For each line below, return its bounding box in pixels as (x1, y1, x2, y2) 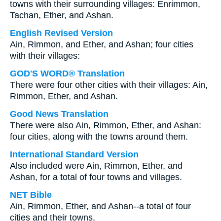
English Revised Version (10, 28, 113, 38)
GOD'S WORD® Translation (10, 69, 125, 78)
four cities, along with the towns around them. (10, 132, 188, 142)
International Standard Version (10, 149, 139, 159)
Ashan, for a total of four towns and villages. (10, 172, 182, 182)
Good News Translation (10, 109, 109, 119)
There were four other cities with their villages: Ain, (10, 80, 208, 90)
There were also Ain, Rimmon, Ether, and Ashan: (10, 120, 201, 130)
